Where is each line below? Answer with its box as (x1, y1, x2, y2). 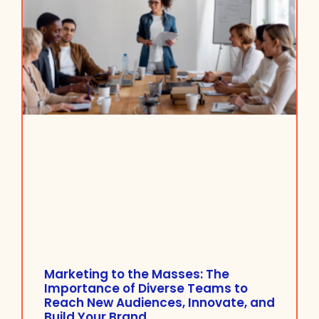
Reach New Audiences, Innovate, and (44, 294, 275, 312)
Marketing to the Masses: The (44, 266, 229, 283)
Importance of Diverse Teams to (44, 280, 248, 298)
